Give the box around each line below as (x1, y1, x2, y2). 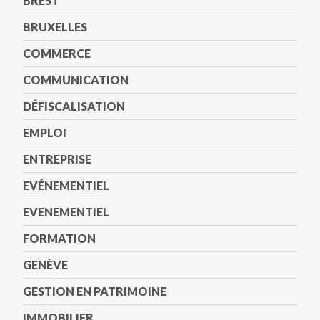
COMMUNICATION (23, 73, 129, 86)
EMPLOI (23, 126, 66, 139)
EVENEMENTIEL (23, 205, 109, 219)
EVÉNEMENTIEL (23, 179, 109, 192)
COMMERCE (23, 46, 91, 60)
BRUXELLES (23, 20, 87, 34)
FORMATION (23, 231, 96, 245)
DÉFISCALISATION (23, 99, 125, 113)
